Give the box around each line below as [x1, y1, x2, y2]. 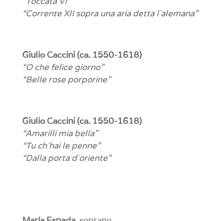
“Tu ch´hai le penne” [22, 140, 100, 151]
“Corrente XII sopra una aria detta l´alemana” [22, 8, 198, 19]
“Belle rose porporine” [22, 74, 110, 85]
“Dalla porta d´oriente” [22, 152, 111, 164]
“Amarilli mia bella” [22, 128, 98, 139]
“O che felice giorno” [22, 62, 104, 73]
